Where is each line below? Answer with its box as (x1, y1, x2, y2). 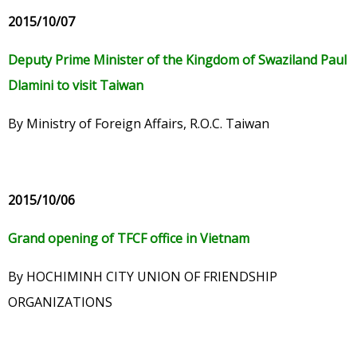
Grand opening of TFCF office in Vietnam (8, 229, 249, 248)
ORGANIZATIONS (8, 293, 112, 312)
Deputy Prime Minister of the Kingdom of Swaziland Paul (8, 51, 347, 69)
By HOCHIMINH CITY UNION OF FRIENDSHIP (8, 268, 277, 286)
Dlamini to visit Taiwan (8, 76, 143, 95)
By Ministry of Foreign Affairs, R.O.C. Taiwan (8, 115, 269, 133)
